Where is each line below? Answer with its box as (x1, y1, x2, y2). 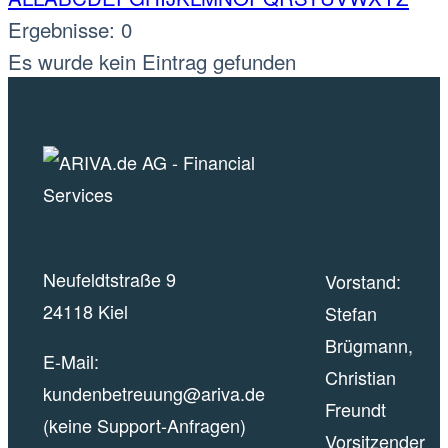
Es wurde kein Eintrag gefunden (8, 45, 296, 76)
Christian (324, 363, 396, 390)
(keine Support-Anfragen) (42, 411, 246, 438)
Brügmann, (324, 331, 413, 358)
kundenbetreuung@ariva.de (42, 379, 265, 406)
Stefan (324, 299, 377, 326)
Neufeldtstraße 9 (42, 265, 176, 292)
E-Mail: (42, 347, 104, 374)
